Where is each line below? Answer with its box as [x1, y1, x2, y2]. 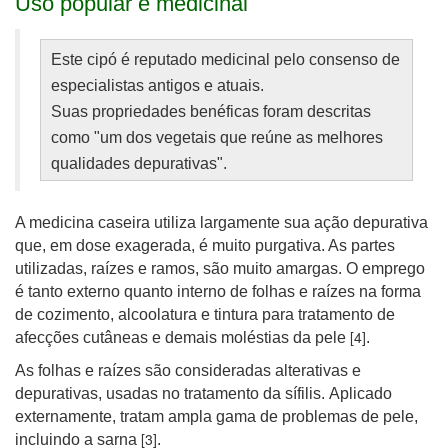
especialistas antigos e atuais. [51, 77, 264, 94]
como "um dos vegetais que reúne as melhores [51, 129, 383, 146]
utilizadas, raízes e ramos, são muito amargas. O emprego [15, 260, 425, 277]
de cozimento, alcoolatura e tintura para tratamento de [15, 306, 395, 323]
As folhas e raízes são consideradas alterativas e [15, 362, 361, 379]
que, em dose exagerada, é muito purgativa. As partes [15, 237, 395, 254]
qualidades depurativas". [51, 155, 227, 172]
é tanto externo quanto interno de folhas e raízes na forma [15, 283, 421, 300]
